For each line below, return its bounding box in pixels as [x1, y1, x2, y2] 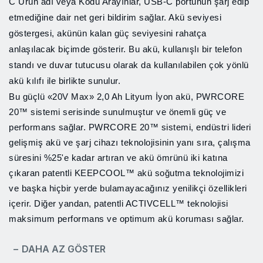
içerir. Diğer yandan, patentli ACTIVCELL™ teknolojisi [9, 198, 228, 208]
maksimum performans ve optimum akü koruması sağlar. [9, 214, 244, 224]
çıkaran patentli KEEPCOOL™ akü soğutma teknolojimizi [9, 168, 244, 178]
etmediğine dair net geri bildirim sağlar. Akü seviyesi [9, 12, 221, 22]
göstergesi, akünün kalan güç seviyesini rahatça [9, 28, 207, 38]
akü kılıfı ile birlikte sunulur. [9, 76, 120, 86]
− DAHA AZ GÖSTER [12, 242, 106, 255]
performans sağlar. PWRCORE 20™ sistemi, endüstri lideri [9, 122, 251, 132]
